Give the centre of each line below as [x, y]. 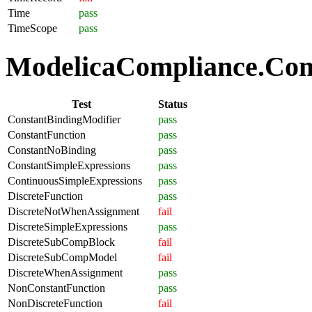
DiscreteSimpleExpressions [68, 226]
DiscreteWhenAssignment [65, 272]
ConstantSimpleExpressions [69, 165]
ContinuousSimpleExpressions [75, 180]
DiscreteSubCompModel [62, 257]
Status [173, 104]
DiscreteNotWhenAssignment [73, 211]
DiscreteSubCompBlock [61, 242]
